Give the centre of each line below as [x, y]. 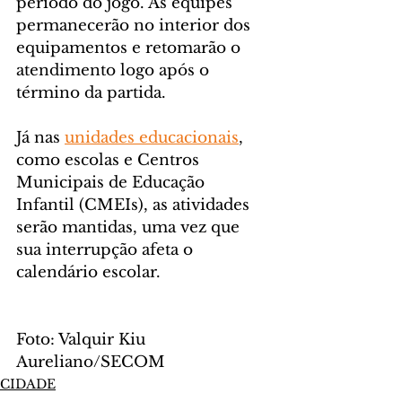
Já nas [40, 138]
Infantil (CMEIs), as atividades [135, 205]
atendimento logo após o [115, 71]
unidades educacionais [152, 138]
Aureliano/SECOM [91, 363]
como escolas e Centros [110, 161]
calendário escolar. [88, 273]
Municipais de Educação [113, 183]
